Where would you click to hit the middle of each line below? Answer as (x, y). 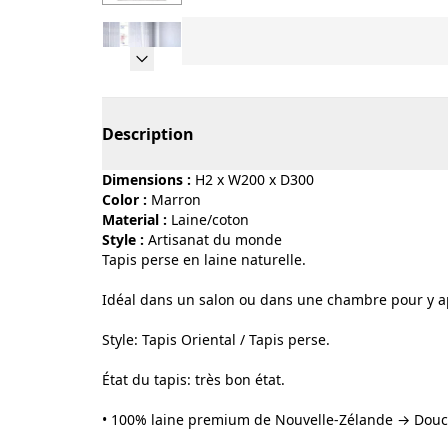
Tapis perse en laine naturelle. (204, 259)
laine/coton (213, 219)
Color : (124, 199)
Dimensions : (146, 179)
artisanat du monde (219, 239)
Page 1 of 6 (223, 76)
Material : (134, 219)
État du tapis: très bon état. (193, 379)
